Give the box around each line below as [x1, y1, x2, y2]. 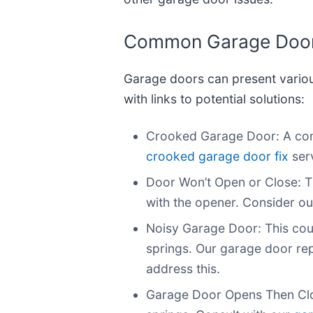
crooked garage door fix [146, 149, 289, 164]
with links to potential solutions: [124, 92, 305, 107]
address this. [146, 261, 220, 277]
